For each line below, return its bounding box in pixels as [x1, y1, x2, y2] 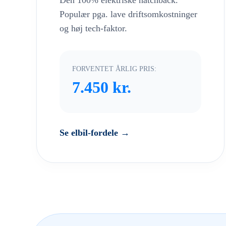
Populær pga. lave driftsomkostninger [60, 9, 197, 20]
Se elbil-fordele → [60, 128, 130, 138]
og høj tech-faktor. [60, 23, 127, 34]
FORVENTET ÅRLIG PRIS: [72, 65, 156, 73]
